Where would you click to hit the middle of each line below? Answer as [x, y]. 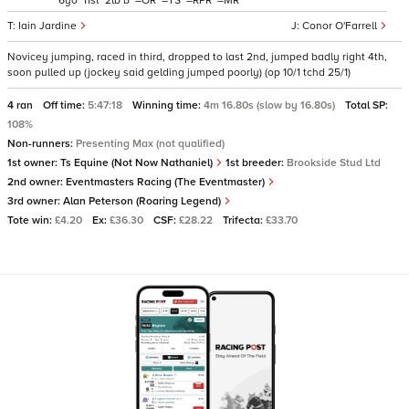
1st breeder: [255, 163]
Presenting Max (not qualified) [150, 144]
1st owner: [34, 163]
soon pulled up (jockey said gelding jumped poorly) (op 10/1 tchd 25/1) [179, 73]
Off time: [65, 105]
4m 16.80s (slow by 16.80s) [271, 105]
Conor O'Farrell [341, 26]
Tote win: [31, 220]
